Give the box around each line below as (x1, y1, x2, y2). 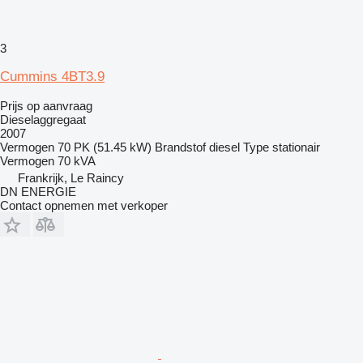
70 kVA (58, 153, 96, 168)
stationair (272, 139, 320, 154)
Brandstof (155, 139, 206, 154)
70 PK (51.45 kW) (58, 139, 152, 154)
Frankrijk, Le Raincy (18, 170, 124, 185)
